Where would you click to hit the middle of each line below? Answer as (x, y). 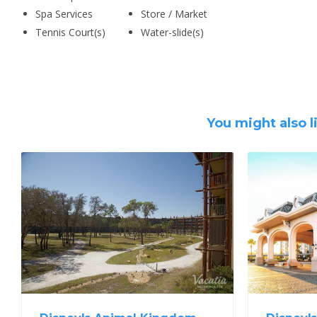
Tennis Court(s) (70, 32)
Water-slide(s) (172, 32)
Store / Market (174, 14)
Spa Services (64, 14)
